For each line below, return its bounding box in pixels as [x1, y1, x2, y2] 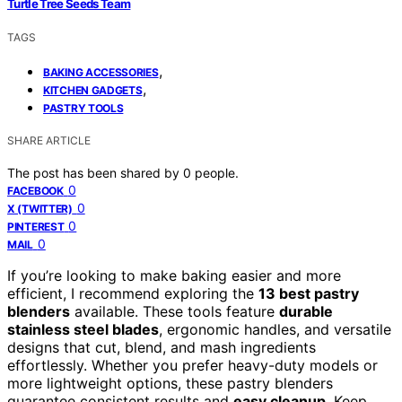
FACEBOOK [7, 184, 64, 198]
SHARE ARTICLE [7, 134, 91, 148]
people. [195, 165, 239, 181]
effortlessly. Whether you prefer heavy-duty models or [7, 356, 378, 375]
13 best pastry [258, 284, 359, 303]
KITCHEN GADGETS [43, 83, 143, 98]
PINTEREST [7, 220, 65, 234]
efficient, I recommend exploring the [7, 284, 258, 303]
